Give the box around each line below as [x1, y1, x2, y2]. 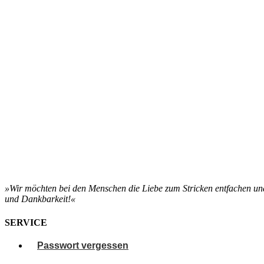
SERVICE [5, 217, 47, 227]
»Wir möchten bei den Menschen [5, 183, 128, 194]
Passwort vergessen [37, 240, 128, 250]
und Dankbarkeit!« [5, 194, 75, 204]
